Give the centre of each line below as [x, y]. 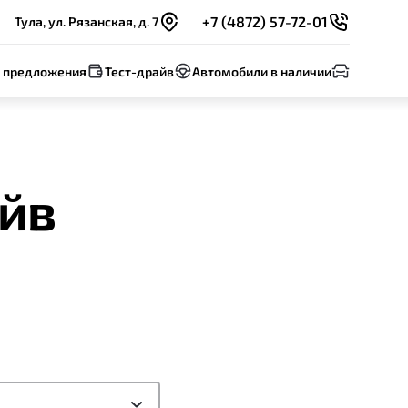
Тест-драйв [139, 71]
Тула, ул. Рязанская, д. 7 [87, 21]
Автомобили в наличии [262, 71]
